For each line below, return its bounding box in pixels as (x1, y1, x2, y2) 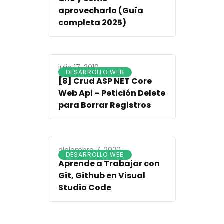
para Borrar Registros (58, 99, 151, 111)
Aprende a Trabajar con (58, 158, 160, 170)
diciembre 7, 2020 (58, 145, 121, 155)
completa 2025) (58, 17, 126, 29)
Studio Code (58, 182, 111, 194)
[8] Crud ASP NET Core (58, 75, 152, 87)
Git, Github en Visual (58, 170, 145, 182)
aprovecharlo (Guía (58, 5, 143, 17)
